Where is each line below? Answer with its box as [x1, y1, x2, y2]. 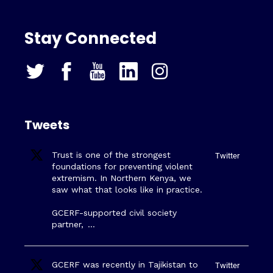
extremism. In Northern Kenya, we [52, 172, 191, 183]
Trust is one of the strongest [52, 149, 171, 160]
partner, [52, 219, 87, 229]
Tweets [24, 116, 69, 133]
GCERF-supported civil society [52, 207, 177, 218]
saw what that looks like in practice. [52, 184, 202, 194]
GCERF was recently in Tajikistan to [52, 259, 198, 269]
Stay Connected [24, 27, 157, 49]
